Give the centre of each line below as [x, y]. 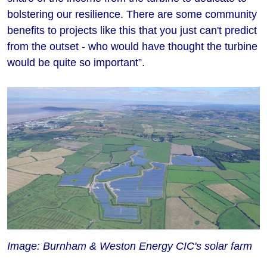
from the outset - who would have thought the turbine [132, 47]
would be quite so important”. [76, 63]
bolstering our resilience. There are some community [132, 15]
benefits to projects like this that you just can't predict [132, 31]
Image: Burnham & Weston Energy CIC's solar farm [130, 246]
